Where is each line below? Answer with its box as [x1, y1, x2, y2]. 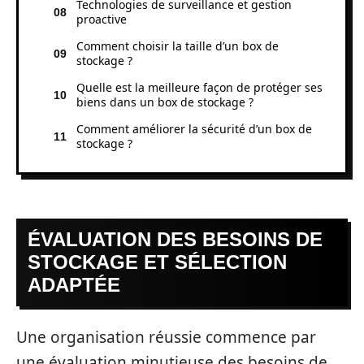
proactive [76, 11, 127, 27]
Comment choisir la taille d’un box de [76, 37, 279, 54]
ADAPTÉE [28, 274, 120, 296]
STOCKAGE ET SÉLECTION [28, 251, 287, 273]
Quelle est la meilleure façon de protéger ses [76, 79, 323, 95]
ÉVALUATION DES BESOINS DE [28, 228, 323, 250]
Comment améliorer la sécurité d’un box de [76, 120, 312, 136]
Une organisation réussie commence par [16, 326, 316, 348]
